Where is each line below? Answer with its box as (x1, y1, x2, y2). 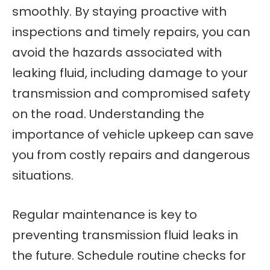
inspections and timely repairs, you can (12, 24, 250, 40)
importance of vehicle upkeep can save (12, 126, 254, 143)
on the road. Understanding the (12, 105, 204, 122)
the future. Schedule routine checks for (12, 246, 246, 264)
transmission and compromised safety (12, 85, 250, 102)
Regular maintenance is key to (12, 206, 197, 223)
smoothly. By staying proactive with (12, 3, 227, 20)
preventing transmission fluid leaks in (12, 226, 238, 243)
